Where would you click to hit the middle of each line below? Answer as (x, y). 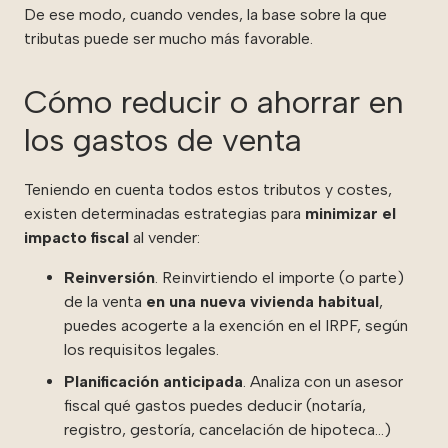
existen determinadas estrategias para (162, 213)
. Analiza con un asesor (323, 381)
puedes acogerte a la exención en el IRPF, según (236, 325)
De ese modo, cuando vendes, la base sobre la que (205, 14)
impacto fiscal (76, 237)
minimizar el (350, 213)
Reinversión (109, 277)
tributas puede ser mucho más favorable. (168, 38)
